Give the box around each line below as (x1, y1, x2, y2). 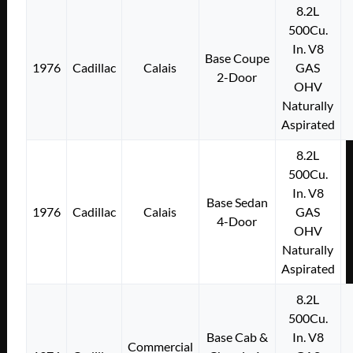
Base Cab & (206, 329, 268, 344)
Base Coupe (204, 50, 269, 65)
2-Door (217, 69, 258, 84)
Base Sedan (206, 194, 268, 210)
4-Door (217, 213, 258, 229)
